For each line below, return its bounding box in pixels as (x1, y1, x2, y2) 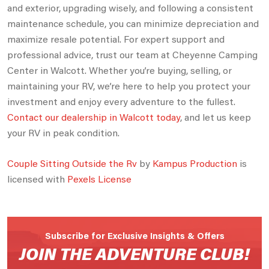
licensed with (7, 172, 67, 185)
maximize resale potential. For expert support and (7, 32, 225, 45)
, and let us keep (180, 110, 251, 123)
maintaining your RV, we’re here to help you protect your (7, 79, 250, 92)
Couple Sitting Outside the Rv (7, 156, 137, 169)
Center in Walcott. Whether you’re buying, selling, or (7, 63, 232, 76)
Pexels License (67, 172, 131, 185)
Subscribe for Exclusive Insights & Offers (44, 229, 225, 241)
